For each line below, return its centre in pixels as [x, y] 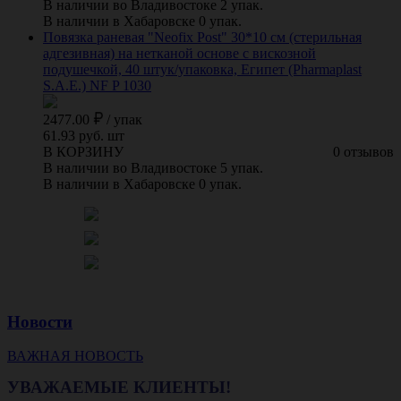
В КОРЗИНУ [83, 151]
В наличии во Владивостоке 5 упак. [153, 167]
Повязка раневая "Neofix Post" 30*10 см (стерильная [202, 37]
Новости [40, 321]
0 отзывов [363, 151]
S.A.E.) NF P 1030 [97, 85]
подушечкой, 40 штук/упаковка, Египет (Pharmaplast [202, 69]
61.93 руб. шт [84, 135]
